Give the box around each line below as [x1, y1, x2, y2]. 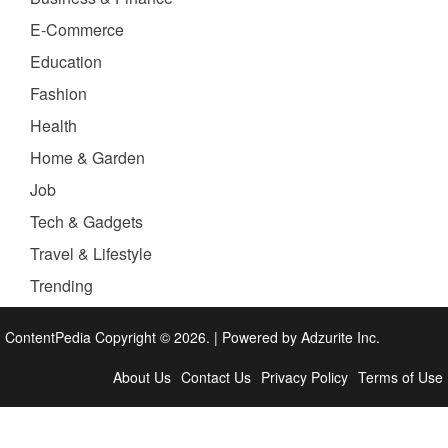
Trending [30, 274, 93, 298]
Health [30, 114, 77, 138]
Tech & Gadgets [30, 210, 143, 234]
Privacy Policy [261, 367, 348, 388]
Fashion [30, 82, 87, 106]
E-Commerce [30, 18, 124, 42]
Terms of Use [358, 367, 443, 388]
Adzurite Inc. [301, 327, 380, 348]
